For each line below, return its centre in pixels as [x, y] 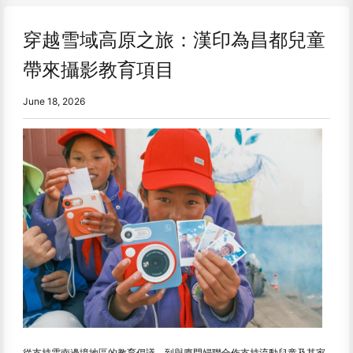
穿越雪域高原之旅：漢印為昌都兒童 [174, 40]
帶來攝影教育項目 [98, 70]
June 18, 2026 [54, 101]
